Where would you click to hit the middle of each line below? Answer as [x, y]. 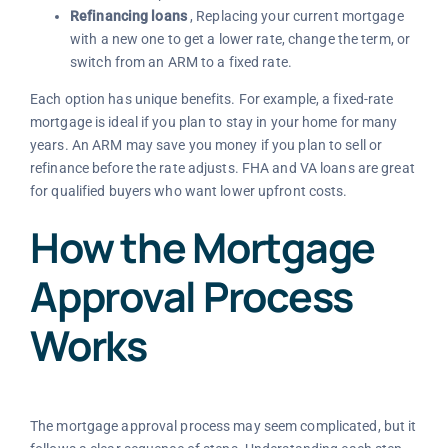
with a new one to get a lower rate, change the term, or [240, 39]
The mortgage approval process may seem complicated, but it [223, 426]
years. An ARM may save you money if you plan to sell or [206, 145]
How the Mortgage [202, 247]
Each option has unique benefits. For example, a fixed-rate [211, 99]
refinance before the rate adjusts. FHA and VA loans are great [222, 168]
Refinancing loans [128, 16]
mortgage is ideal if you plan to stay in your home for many [213, 122]
